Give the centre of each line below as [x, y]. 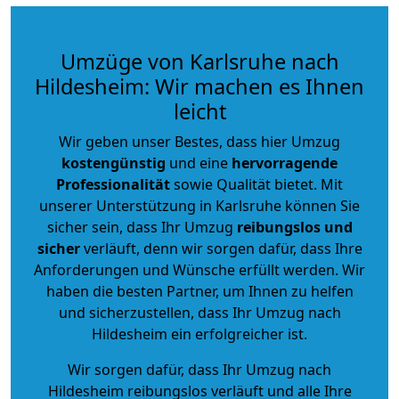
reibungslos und [294, 227]
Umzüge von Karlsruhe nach [199, 61]
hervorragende [285, 163]
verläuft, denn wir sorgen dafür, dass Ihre [221, 248]
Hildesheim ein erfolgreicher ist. [199, 334]
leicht [199, 111]
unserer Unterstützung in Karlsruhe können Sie [199, 205]
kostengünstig [114, 163]
